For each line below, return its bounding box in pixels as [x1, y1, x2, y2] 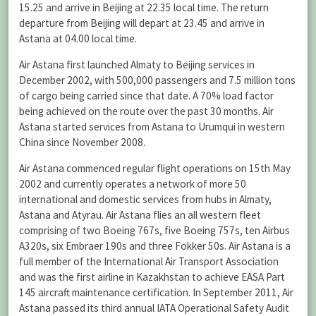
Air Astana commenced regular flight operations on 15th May [19, 161, 291, 175]
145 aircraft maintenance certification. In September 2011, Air [19, 285, 293, 299]
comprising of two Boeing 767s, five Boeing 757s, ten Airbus [19, 223, 290, 237]
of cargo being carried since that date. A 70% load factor [19, 88, 274, 102]
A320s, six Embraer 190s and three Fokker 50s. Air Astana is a [19, 238, 291, 253]
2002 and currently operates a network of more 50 [19, 176, 246, 190]
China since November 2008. [19, 135, 145, 149]
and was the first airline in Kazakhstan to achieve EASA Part [19, 269, 285, 284]
